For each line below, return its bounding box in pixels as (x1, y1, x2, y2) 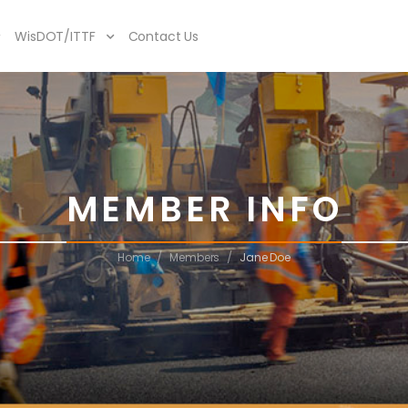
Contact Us (127, 26, 199, 46)
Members (169, 250, 220, 265)
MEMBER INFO (66, 185, 342, 233)
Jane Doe (240, 250, 291, 265)
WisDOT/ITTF (15, 26, 96, 46)
